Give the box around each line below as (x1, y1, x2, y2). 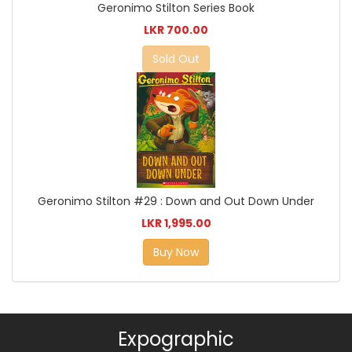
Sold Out (152, 51, 200, 68)
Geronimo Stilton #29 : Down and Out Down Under (38, 192, 314, 209)
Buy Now (153, 244, 199, 260)
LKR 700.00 (144, 22, 208, 38)
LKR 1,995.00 (141, 214, 211, 231)
